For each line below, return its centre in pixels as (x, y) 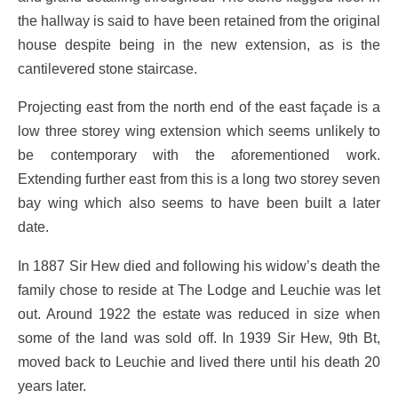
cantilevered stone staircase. (107, 69)
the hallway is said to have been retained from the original (199, 21)
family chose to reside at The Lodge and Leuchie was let (199, 289)
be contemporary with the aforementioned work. (199, 155)
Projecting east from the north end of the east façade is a (199, 107)
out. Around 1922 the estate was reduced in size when (199, 313)
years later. (52, 385)
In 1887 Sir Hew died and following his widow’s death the (199, 265)
